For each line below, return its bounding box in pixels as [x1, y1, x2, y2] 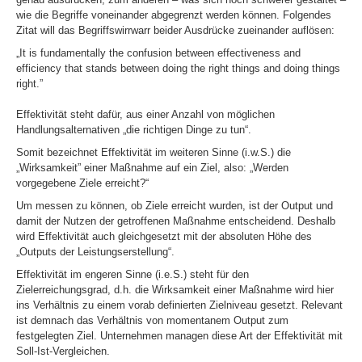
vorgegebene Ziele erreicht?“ [16, 177, 149, 189]
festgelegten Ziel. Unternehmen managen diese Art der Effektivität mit [16, 330, 343, 342]
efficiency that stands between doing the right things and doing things [16, 62, 340, 74]
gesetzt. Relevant [260, 299, 343, 311]
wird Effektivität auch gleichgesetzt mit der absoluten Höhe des [16, 230, 312, 242]
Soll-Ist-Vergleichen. [16, 345, 110, 357]
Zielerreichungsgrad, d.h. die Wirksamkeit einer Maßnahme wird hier [16, 284, 334, 296]
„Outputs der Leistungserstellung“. [16, 246, 175, 258]
